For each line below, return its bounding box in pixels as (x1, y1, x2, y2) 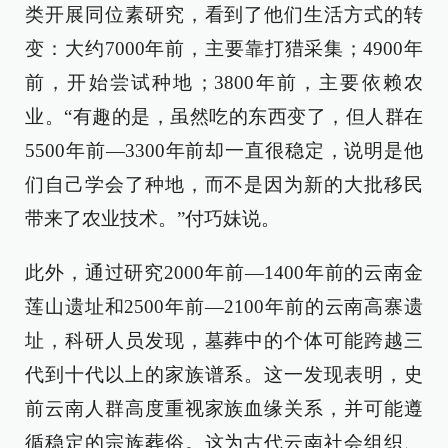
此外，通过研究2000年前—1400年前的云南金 (25, 262, 423, 283)
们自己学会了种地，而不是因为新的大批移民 (25, 174, 423, 195)
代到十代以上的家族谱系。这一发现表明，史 (25, 364, 423, 385)
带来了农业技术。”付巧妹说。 (25, 208, 280, 229)
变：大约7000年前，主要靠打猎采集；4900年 (25, 38, 423, 59)
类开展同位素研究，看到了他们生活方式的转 (25, 4, 423, 25)
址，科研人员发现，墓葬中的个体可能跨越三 (25, 330, 423, 351)
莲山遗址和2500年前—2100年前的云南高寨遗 (25, 296, 423, 317)
